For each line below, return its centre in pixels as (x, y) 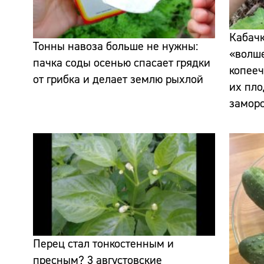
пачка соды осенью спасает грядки (122, 63)
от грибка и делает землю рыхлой (118, 80)
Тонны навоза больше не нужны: (115, 47)
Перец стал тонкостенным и (103, 243)
